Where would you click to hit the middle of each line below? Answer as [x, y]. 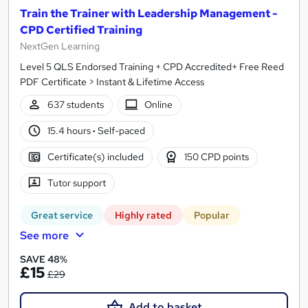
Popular [212, 215]
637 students [75, 105]
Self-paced [120, 131]
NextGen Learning [60, 46]
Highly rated [143, 215]
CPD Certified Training [81, 30]
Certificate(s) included [95, 157]
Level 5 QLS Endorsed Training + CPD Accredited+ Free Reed [152, 66]
